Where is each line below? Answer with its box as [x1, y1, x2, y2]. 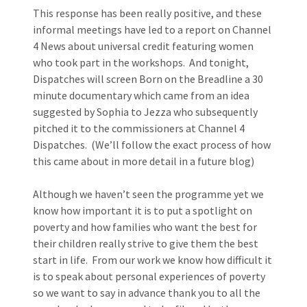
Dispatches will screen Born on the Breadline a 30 [33, 71, 263, 86]
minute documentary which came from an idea [33, 88, 249, 102]
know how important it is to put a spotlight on [33, 203, 252, 217]
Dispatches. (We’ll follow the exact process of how [33, 137, 271, 151]
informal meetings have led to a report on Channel [33, 22, 271, 36]
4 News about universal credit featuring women [33, 38, 254, 53]
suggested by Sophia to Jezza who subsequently [33, 104, 258, 119]
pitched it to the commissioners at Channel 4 [33, 121, 245, 135]
